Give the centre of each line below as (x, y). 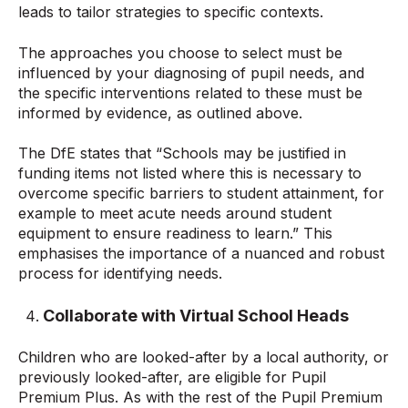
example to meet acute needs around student (175, 214)
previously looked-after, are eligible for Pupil (172, 377)
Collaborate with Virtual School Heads (196, 315)
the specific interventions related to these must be (190, 92)
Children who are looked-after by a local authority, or (204, 357)
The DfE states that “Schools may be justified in (182, 153)
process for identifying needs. (120, 274)
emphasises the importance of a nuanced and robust (201, 254)
